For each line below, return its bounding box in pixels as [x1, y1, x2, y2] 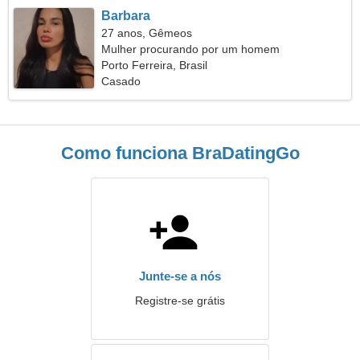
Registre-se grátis [135, 294, 225, 307]
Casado [101, 75, 141, 88]
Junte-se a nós [139, 269, 221, 283]
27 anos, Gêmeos [101, 27, 193, 39]
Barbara [101, 9, 151, 22]
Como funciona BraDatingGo [60, 143, 300, 163]
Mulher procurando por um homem [101, 43, 280, 55]
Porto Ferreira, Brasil [101, 59, 208, 72]
